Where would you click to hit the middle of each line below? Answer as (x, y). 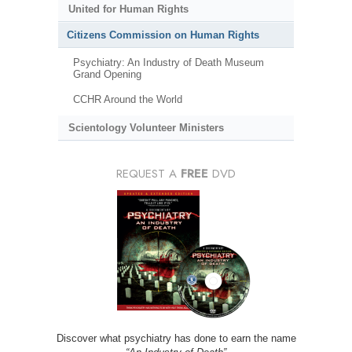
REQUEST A (148, 174)
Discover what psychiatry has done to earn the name (176, 339)
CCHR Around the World (127, 99)
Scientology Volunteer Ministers (146, 128)
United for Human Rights (128, 9)
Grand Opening (107, 75)
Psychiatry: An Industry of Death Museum (168, 63)
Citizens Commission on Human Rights (163, 35)
